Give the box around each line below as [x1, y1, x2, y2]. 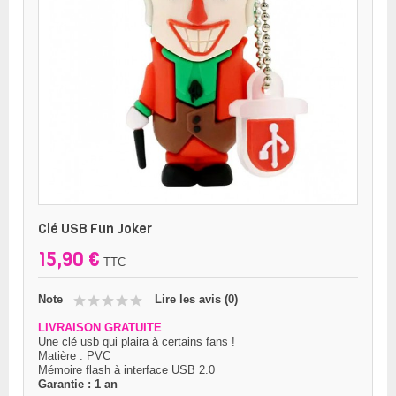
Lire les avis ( [155, 293, 228, 306]
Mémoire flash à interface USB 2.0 [38, 363, 215, 377]
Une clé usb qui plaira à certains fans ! [38, 335, 235, 348]
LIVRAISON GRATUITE [38, 321, 162, 334]
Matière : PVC [38, 349, 110, 362]
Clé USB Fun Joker [38, 220, 152, 238]
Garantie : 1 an [38, 377, 118, 391]
